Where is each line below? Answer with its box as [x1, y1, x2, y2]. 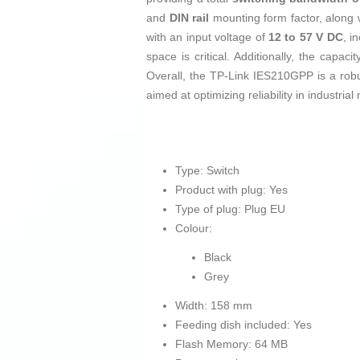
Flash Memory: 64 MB [175, 337, 288, 351]
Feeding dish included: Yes [175, 318, 312, 332]
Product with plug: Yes [175, 183, 288, 197]
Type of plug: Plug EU [175, 202, 285, 216]
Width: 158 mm [175, 299, 252, 313]
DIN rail [169, 11, 210, 25]
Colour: [175, 222, 212, 235]
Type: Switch [175, 164, 239, 178]
